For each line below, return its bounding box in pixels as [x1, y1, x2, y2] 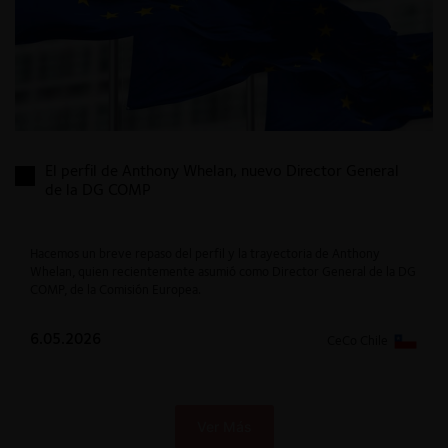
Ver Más [196, 417, 252, 435]
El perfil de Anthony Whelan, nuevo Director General [45, 160, 399, 180]
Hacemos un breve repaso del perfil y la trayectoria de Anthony [30, 244, 380, 261]
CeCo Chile [327, 331, 388, 348]
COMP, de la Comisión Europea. [30, 280, 201, 297]
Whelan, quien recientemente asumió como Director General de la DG [30, 262, 416, 279]
